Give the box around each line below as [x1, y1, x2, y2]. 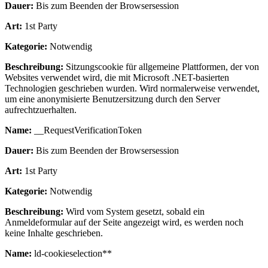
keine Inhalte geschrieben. [5, 227, 103, 238]
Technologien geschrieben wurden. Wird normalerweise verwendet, [5, 83, 260, 93]
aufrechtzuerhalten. [5, 104, 77, 115]
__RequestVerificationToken [32, 124, 142, 135]
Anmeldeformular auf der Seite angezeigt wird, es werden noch [5, 217, 243, 227]
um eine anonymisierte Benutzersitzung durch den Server [5, 93, 220, 104]
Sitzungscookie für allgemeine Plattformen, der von [63, 61, 259, 72]
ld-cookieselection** [32, 248, 112, 258]
